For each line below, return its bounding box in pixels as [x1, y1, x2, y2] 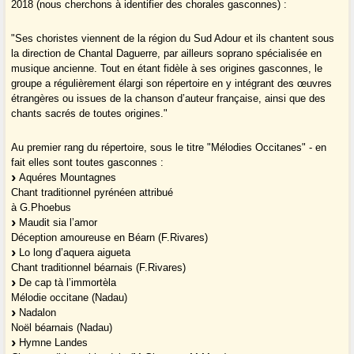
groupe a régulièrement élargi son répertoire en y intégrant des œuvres [11, 77, 333, 90]
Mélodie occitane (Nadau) [11, 292, 128, 304]
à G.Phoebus [11, 201, 72, 214]
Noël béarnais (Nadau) [11, 322, 113, 334]
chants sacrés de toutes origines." [11, 107, 168, 120]
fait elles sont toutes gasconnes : [11, 156, 164, 169]
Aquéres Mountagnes [16, 171, 117, 184]
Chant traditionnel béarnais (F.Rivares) [11, 262, 186, 274]
